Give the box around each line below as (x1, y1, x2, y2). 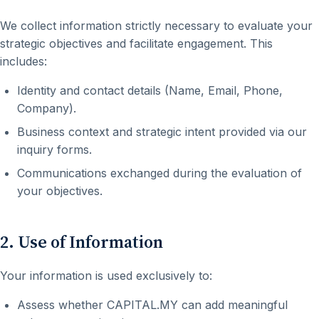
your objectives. (17, 184, 103, 198)
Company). (17, 101, 76, 115)
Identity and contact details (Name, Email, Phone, (17, 83, 283, 98)
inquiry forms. (17, 142, 92, 157)
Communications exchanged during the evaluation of (17, 166, 302, 180)
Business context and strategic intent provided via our (17, 125, 307, 139)
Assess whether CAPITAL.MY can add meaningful (17, 298, 288, 312)
